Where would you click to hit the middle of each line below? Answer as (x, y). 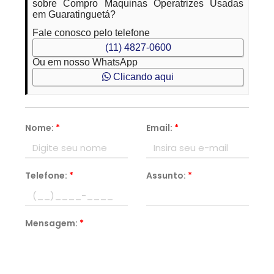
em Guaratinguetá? (74, 14)
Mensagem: (53, 223)
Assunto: (167, 176)
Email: (160, 128)
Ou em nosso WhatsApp (85, 62)
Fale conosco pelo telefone (91, 33)
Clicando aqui (142, 77)
